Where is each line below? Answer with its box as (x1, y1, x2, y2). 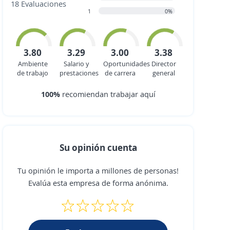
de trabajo (17, 68, 48, 78)
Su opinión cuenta (59, 141, 137, 154)
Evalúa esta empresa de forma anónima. (28, 178, 168, 188)
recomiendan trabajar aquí (60, 89, 156, 99)
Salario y (64, 59, 89, 68)
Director (151, 59, 176, 68)
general (152, 68, 175, 78)
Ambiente (17, 59, 48, 68)
